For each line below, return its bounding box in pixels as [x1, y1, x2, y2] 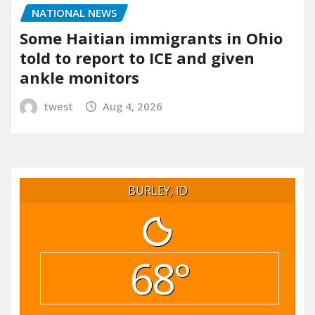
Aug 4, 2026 [103, 99, 163, 114]
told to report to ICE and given [20, 47, 255, 69]
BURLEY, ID [127, 182, 188, 198]
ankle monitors [20, 67, 139, 89]
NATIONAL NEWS [32, 5, 117, 20]
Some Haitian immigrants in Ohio [20, 27, 283, 49]
